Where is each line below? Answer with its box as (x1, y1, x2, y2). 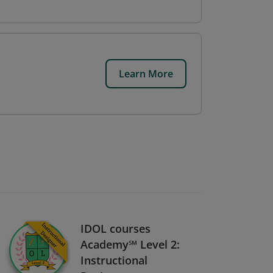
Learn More (119, 67, 173, 80)
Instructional (80, 252, 147, 268)
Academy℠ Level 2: (80, 236, 180, 252)
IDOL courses (80, 221, 151, 236)
